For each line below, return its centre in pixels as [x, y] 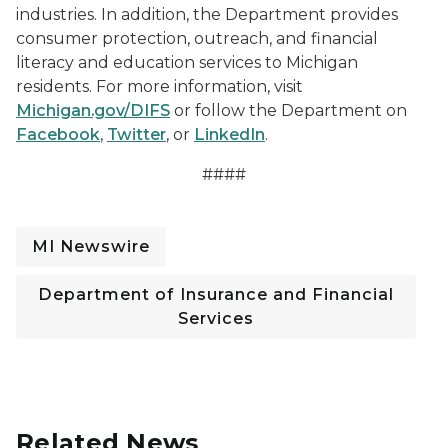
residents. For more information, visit [159, 86]
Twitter [136, 134]
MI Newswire [91, 246]
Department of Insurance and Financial [216, 294]
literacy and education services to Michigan [187, 62]
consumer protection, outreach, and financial [197, 38]
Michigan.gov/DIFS [93, 110]
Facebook [58, 134]
